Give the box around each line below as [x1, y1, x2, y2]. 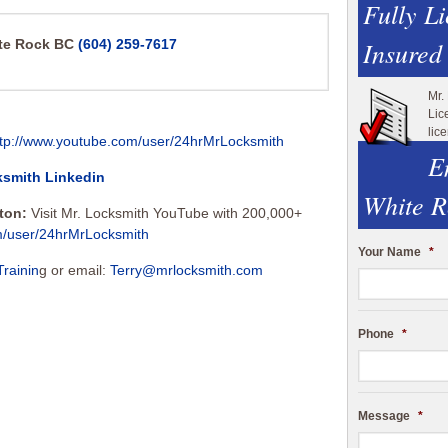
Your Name [358, 244, 421, 259]
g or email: [39, 262, 110, 278]
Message [358, 408, 410, 423]
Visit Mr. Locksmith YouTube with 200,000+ [31, 205, 302, 221]
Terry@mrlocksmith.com [110, 262, 263, 278]
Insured [363, 34, 442, 70]
